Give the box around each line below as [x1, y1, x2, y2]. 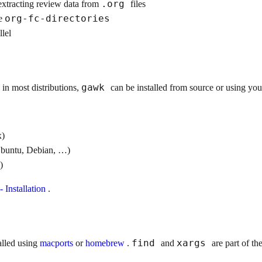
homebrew [85, 238, 127, 249]
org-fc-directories [5, 12, 110, 24]
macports [40, 238, 75, 249]
